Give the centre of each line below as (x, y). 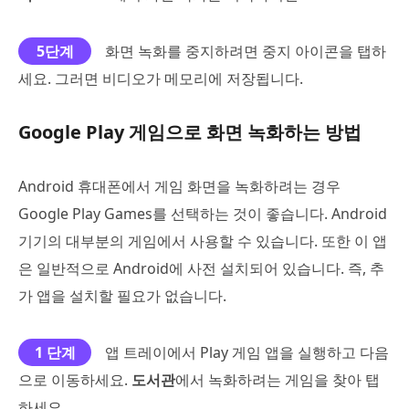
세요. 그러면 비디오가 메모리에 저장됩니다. (161, 78)
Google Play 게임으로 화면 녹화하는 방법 (190, 131)
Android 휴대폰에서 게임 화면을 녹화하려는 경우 (179, 186)
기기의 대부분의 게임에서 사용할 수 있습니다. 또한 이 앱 (203, 241)
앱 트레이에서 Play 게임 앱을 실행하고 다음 (247, 352)
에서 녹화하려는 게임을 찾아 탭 (278, 379)
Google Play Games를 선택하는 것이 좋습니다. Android (203, 213)
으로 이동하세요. (75, 379)
